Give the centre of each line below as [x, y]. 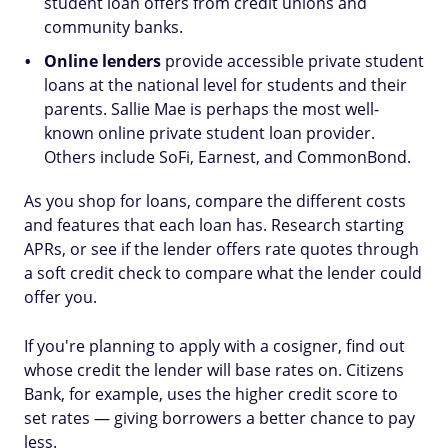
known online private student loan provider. [209, 133]
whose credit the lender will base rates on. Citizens [214, 370]
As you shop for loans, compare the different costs [215, 201]
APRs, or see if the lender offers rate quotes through [221, 249]
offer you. [60, 297]
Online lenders [104, 61]
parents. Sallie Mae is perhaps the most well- [211, 109]
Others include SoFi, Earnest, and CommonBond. [227, 157]
